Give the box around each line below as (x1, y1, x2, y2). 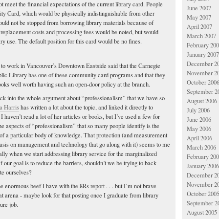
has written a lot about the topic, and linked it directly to (19, 103, 153, 111)
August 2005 (187, 208, 217, 217)
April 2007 (187, 22, 212, 31)
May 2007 (187, 13, 211, 22)
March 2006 (187, 143, 216, 152)
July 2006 (187, 106, 210, 114)
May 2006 (187, 125, 211, 133)
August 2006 (187, 97, 217, 105)
